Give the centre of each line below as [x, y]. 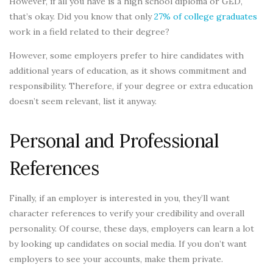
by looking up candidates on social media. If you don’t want [128, 244]
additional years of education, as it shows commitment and [128, 71]
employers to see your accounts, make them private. [116, 259]
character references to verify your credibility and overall [127, 214]
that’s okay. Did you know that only [82, 17]
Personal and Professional [114, 141]
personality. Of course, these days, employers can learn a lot [132, 229]
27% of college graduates [206, 17]
